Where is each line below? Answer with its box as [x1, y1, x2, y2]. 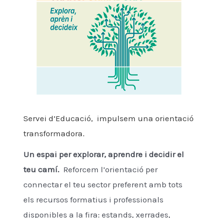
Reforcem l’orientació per [63, 164, 158, 175]
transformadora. [23, 128, 85, 139]
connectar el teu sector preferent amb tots [23, 180, 182, 190]
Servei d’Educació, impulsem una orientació [23, 113, 194, 124]
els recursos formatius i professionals [23, 195, 163, 205]
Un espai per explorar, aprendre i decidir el [23, 149, 184, 160]
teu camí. [23, 164, 63, 175]
